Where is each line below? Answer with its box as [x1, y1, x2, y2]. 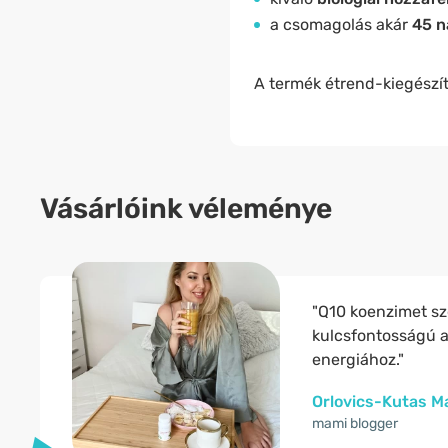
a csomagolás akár [269, 15, 412, 34]
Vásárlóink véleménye [40, 192, 332, 225]
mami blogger [312, 415, 398, 432]
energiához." [312, 350, 404, 369]
